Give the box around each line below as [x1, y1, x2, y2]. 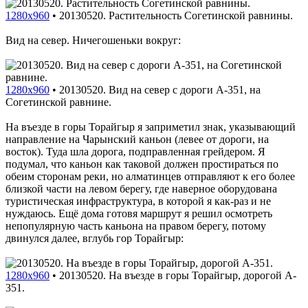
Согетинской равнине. [5, 96, 111, 108]
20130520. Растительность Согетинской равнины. [59, 9, 293, 21]
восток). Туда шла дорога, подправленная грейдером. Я [5, 145, 265, 157]
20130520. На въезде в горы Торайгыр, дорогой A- [59, 269, 296, 281]
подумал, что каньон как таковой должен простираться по [5, 157, 278, 170]
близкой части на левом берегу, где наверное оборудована [5, 182, 277, 195]
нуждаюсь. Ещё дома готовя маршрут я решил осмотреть [5, 207, 272, 219]
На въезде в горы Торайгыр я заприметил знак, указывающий [5, 120, 296, 133]
